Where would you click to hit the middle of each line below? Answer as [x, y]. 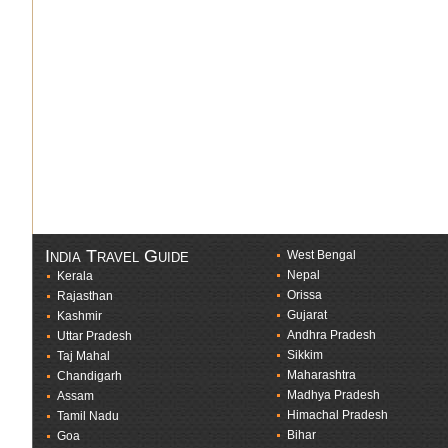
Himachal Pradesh [337, 415]
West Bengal [321, 255]
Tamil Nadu [88, 416]
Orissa [304, 295]
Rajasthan [85, 296]
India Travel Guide [117, 256]
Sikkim [305, 355]
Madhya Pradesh [333, 395]
